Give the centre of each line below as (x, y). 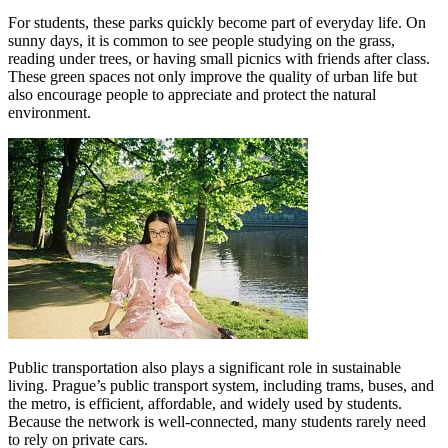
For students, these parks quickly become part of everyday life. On (217, 22)
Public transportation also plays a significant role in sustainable (204, 367)
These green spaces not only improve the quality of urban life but (212, 76)
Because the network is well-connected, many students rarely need (217, 421)
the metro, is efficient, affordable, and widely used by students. (205, 403)
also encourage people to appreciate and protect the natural (192, 94)
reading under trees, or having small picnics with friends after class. (219, 58)
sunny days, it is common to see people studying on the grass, (201, 40)
